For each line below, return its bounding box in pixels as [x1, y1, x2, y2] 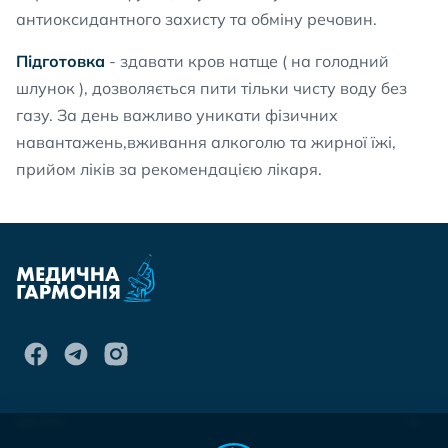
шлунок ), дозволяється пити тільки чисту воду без [16, 78, 407, 98]
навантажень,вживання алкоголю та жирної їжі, [16, 132, 396, 152]
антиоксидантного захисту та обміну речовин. [16, 9, 377, 29]
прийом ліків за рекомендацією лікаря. [16, 159, 322, 179]
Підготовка [16, 51, 109, 71]
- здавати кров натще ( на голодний [109, 51, 389, 71]
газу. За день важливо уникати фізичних [16, 105, 338, 125]
